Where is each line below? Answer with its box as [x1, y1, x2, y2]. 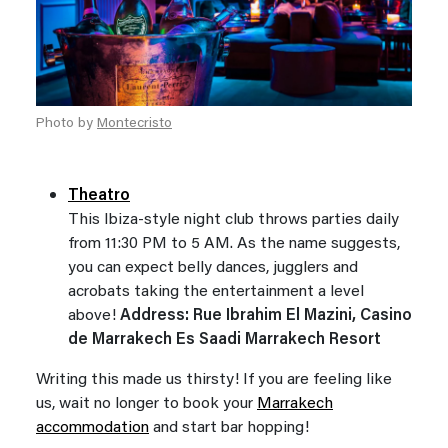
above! [68, 307, 116, 324]
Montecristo [97, 116, 172, 131]
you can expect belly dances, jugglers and [68, 259, 358, 276]
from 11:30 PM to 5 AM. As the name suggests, [68, 235, 400, 252]
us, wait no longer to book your [36, 395, 257, 412]
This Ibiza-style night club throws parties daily [68, 211, 399, 228]
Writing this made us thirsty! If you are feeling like [36, 371, 392, 388]
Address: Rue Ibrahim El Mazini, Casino [116, 307, 412, 324]
